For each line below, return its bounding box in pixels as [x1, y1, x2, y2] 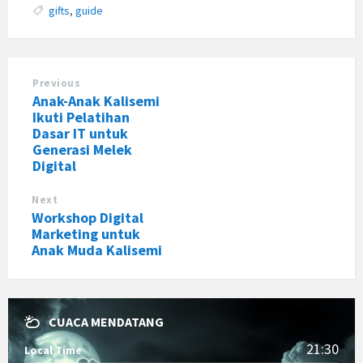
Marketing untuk [32, 224, 140, 244]
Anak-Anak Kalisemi [32, 92, 160, 111]
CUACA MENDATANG [49, 314, 164, 331]
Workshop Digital [32, 208, 143, 228]
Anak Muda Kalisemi [32, 241, 162, 260]
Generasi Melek [32, 140, 132, 160]
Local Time [24, 343, 82, 358]
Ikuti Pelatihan [32, 108, 130, 127]
